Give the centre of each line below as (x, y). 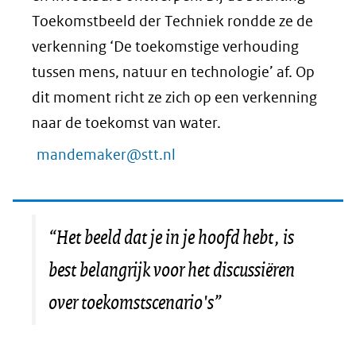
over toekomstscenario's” (135, 302)
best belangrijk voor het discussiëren (172, 270)
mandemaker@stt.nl (106, 155)
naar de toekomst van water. (126, 123)
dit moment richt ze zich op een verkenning (174, 98)
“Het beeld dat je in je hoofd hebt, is (171, 237)
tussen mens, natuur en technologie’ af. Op (173, 72)
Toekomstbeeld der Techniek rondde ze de (172, 21)
